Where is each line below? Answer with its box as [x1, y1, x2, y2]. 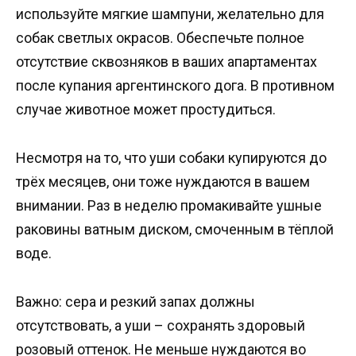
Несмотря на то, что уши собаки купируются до [16, 149, 327, 167]
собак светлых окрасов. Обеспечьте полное [16, 29, 304, 47]
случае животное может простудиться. [16, 101, 276, 118]
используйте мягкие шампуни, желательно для [16, 6, 324, 23]
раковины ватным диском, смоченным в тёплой [16, 221, 334, 238]
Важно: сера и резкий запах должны [16, 292, 255, 310]
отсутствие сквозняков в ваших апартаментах [16, 53, 317, 71]
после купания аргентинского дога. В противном [16, 77, 335, 95]
